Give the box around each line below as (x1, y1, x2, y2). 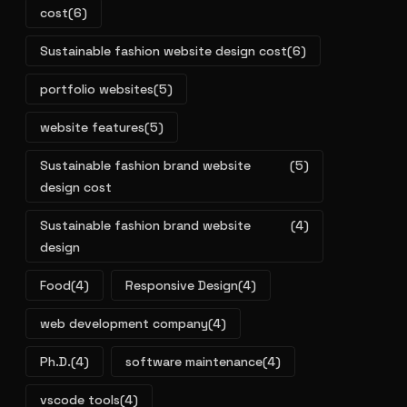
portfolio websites (40, 81, 154, 97)
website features (40, 119, 144, 135)
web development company (40, 315, 208, 332)
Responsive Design (125, 277, 238, 293)
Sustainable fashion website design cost (40, 43, 287, 59)
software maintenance (125, 353, 263, 370)
